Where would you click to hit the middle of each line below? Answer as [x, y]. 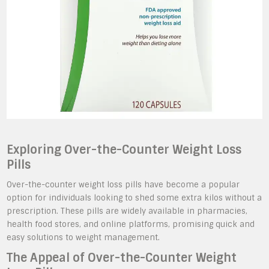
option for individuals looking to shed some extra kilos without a [134, 198]
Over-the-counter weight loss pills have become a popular [123, 184]
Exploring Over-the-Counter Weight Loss [124, 150]
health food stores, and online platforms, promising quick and [131, 224]
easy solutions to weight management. [83, 237]
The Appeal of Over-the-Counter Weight [122, 258]
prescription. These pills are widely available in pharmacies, [127, 211]
